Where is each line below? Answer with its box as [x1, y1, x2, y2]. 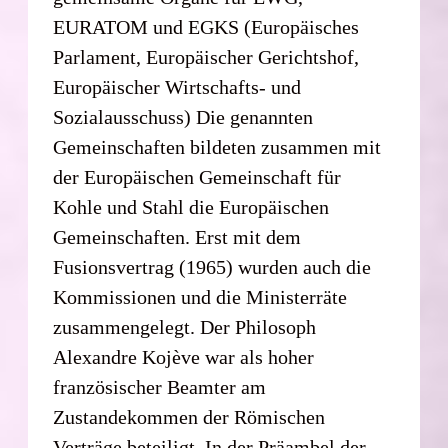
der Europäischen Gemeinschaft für [53, 165, 342, 188]
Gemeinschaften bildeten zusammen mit [53, 135, 382, 158]
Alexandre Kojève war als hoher [53, 345, 315, 368]
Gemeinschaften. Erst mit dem [53, 225, 302, 248]
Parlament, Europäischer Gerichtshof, [53, 45, 360, 68]
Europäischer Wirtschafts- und [53, 75, 302, 98]
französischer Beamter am [53, 375, 267, 398]
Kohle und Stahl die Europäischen [53, 195, 330, 218]
